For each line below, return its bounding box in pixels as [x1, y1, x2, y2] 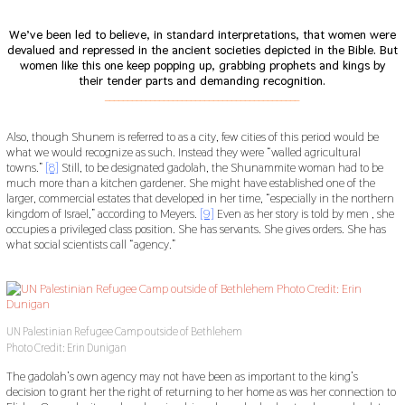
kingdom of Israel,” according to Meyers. [5, 205, 200, 222]
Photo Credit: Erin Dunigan [5, 340, 127, 355]
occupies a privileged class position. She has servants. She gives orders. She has [5, 221, 386, 238]
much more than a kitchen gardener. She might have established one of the [5, 174, 375, 192]
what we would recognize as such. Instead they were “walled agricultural [5, 144, 361, 161]
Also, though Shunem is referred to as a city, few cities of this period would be [5, 128, 379, 146]
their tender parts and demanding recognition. [79, 72, 326, 89]
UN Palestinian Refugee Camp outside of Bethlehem [5, 324, 242, 339]
